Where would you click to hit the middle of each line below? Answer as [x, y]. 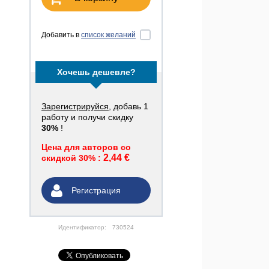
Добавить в [61, 35]
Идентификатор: [82, 227]
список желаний [108, 35]
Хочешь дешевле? [96, 72]
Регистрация [96, 190]
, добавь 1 [128, 106]
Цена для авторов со [86, 147]
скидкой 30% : [72, 158]
